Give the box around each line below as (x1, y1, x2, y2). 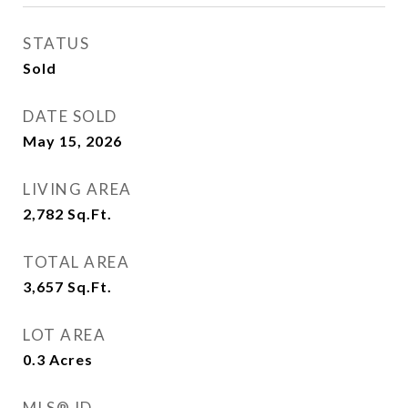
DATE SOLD (23, 107, 117, 126)
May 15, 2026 (23, 132, 122, 149)
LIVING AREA (23, 179, 132, 199)
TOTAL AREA (23, 252, 129, 271)
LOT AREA (23, 325, 106, 344)
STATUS (23, 34, 89, 53)
